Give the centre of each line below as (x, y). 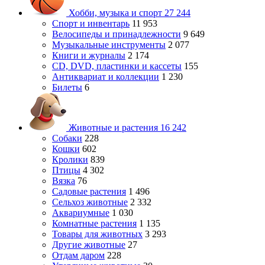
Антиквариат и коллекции (106, 77)
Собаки (67, 138)
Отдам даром (78, 255)
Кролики (70, 159)
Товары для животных (97, 234)
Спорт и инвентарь (91, 23)
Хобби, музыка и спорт (115, 13)
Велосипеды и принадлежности (117, 34)
